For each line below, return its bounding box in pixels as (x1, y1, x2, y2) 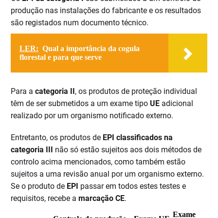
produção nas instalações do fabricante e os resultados (11, 6, 201, 16)
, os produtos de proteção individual (75, 87, 198, 96)
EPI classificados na (103, 133, 173, 143)
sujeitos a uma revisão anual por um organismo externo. (11, 169, 204, 179)
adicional (162, 99, 194, 109)
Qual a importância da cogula (42, 44, 140, 53)
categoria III (11, 145, 54, 155)
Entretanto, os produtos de (11, 133, 103, 143)
